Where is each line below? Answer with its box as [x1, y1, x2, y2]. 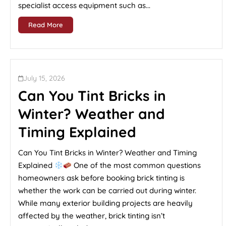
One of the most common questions [72, 160, 201, 170]
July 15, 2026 [23, 74, 65, 83]
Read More [28, 21, 63, 29]
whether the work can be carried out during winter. [18, 186, 196, 195]
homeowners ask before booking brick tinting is [18, 173, 185, 183]
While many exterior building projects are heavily [18, 198, 193, 208]
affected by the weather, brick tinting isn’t [18, 211, 165, 220]
